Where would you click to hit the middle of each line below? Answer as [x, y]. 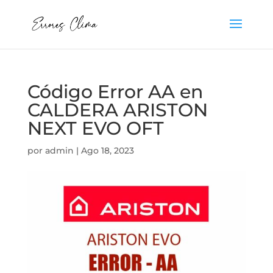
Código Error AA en [115, 92]
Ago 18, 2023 [107, 151]
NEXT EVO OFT [95, 128]
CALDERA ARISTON [117, 110]
